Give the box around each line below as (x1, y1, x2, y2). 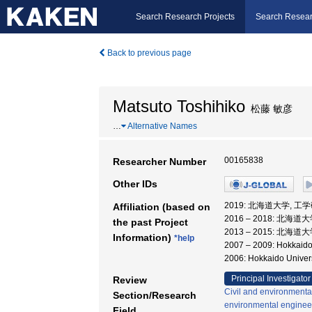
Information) (113, 232, 174, 243)
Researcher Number (113, 156, 206, 167)
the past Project (113, 217, 188, 228)
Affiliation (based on (113, 201, 210, 212)
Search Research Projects (136, 12, 235, 22)
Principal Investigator (231, 274, 311, 283)
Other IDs (113, 178, 157, 189)
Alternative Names (126, 121, 197, 131)
